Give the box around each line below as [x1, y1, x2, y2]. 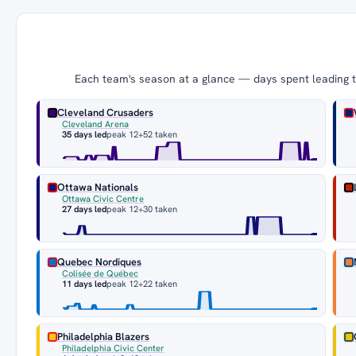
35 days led [62, 129, 106, 141]
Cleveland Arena [62, 118, 129, 130]
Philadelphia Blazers [57, 330, 149, 344]
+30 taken [138, 203, 177, 215]
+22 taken [138, 278, 177, 290]
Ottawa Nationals [57, 180, 138, 195]
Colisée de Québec [62, 268, 138, 280]
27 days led [62, 203, 106, 215]
